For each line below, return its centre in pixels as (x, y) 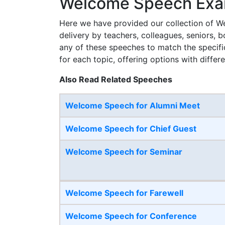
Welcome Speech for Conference (131, 216)
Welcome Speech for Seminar (124, 152)
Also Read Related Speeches (116, 80)
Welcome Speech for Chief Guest (131, 129)
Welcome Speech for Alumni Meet (133, 106)
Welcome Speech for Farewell (124, 193)
